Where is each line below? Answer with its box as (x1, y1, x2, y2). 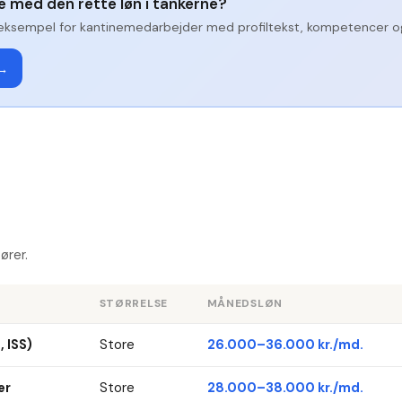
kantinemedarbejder (79, 19, 203, 36)
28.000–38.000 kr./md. (206, 379, 363, 398)
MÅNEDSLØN (206, 296, 284, 311)
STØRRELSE (99, 296, 169, 311)
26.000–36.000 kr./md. (206, 336, 363, 354)
